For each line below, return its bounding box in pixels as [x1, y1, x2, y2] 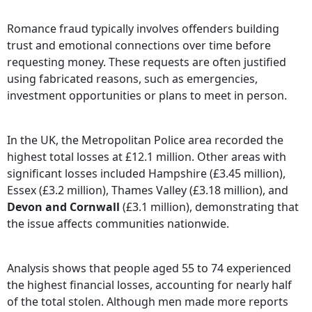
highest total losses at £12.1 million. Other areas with [7, 149, 286, 165]
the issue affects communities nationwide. [7, 216, 229, 232]
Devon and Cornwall [7, 199, 120, 215]
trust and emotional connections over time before [7, 38, 271, 54]
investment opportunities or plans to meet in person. [7, 88, 287, 104]
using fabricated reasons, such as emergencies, [7, 71, 258, 87]
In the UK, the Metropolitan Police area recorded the [7, 132, 283, 148]
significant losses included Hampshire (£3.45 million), [7, 166, 286, 182]
